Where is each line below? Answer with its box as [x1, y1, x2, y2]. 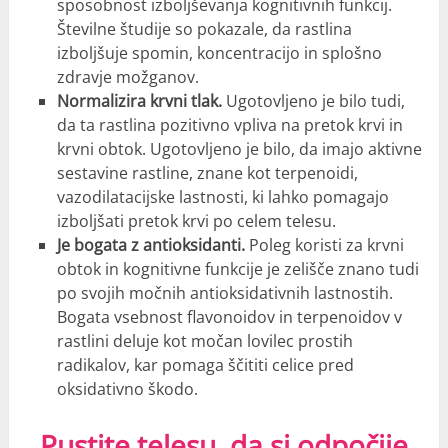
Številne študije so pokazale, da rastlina [56, 18, 352, 41]
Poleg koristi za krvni [244, 234, 404, 257]
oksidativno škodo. [56, 378, 198, 401]
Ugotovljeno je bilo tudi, [221, 90, 405, 113]
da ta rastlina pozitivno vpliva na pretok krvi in [56, 114, 403, 137]
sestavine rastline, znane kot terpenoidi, [56, 162, 358, 185]
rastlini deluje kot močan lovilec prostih [56, 330, 353, 353]
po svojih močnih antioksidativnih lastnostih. [56, 282, 393, 305]
